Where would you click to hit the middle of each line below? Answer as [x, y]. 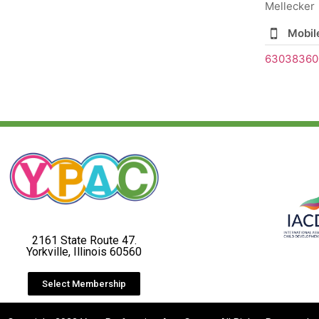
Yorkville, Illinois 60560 [84, 251]
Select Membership [84, 283]
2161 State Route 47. [84, 240]
